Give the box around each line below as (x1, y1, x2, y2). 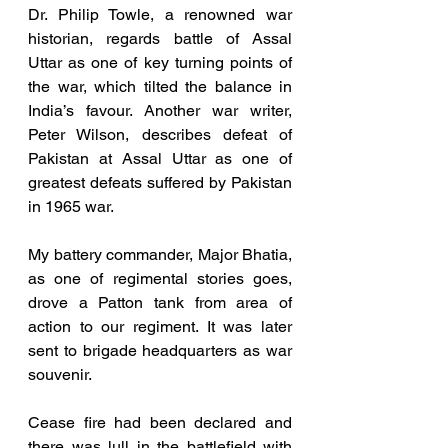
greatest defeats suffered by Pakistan (28, 173, 292, 193)
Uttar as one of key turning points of (28, 53, 292, 73)
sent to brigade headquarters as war (28, 341, 292, 361)
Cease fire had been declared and (28, 413, 292, 433)
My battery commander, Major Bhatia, (28, 245, 292, 265)
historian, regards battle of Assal (28, 29, 292, 49)
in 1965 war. (28, 197, 117, 217)
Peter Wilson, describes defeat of (28, 125, 292, 145)
